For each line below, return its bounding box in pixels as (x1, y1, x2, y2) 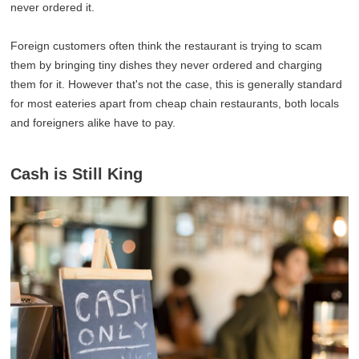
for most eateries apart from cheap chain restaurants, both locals (10, 97, 340, 111)
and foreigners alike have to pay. (10, 116, 176, 130)
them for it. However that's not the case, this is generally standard (10, 78, 343, 91)
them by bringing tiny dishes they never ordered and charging (10, 58, 323, 72)
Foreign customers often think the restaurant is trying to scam (10, 39, 323, 53)
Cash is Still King (10, 165, 143, 184)
